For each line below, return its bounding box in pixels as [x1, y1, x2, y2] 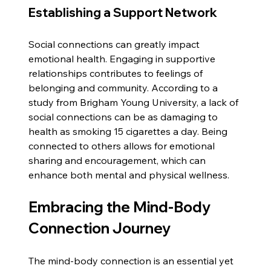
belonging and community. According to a [28, 81, 221, 94]
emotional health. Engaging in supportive [28, 52, 218, 65]
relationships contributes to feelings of [28, 67, 206, 79]
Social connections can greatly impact [28, 38, 203, 50]
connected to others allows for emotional [28, 139, 218, 152]
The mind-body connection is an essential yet [28, 254, 237, 267]
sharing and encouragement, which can [28, 154, 209, 166]
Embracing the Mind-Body [28, 197, 214, 216]
